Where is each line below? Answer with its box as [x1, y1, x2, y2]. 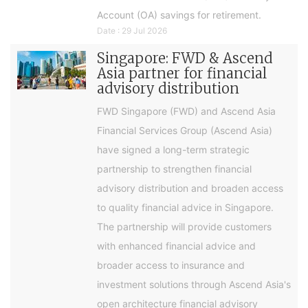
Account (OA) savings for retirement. [97, 8, 261, 21]
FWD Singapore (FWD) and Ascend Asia [97, 104, 276, 117]
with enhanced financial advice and [97, 239, 256, 252]
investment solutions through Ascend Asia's [97, 278, 291, 290]
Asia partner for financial [97, 64, 267, 82]
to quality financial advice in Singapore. [97, 201, 274, 213]
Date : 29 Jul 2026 [97, 25, 167, 36]
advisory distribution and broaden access [97, 181, 283, 194]
